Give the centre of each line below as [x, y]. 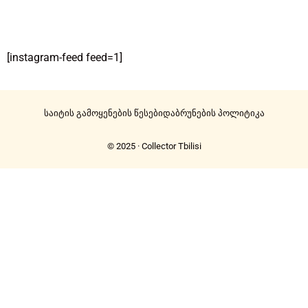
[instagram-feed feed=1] [65, 58]
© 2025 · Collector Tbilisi [154, 146]
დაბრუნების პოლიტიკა [213, 113]
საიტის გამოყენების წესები [103, 113]
